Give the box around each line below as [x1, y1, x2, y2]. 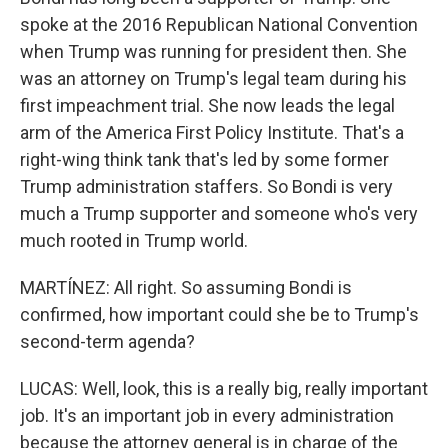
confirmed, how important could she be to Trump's [20, 304, 419, 325]
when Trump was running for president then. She [20, 41, 407, 62]
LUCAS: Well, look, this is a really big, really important [20, 378, 428, 399]
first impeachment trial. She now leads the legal [20, 95, 395, 116]
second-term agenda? [20, 331, 195, 352]
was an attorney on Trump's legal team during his [20, 68, 407, 89]
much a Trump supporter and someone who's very [20, 203, 418, 224]
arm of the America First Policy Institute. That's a [20, 122, 404, 143]
